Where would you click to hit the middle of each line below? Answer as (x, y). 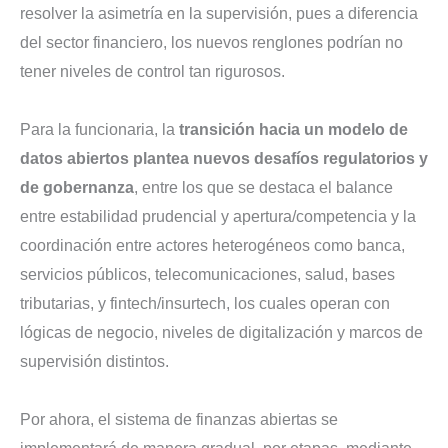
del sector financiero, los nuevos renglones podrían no (211, 42)
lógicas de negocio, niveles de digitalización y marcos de (221, 332)
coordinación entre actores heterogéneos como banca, (212, 245)
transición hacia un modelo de (293, 129)
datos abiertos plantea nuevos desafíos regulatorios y (224, 158)
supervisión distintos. (94, 361)
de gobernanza (77, 187)
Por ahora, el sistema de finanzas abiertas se (179, 419)
